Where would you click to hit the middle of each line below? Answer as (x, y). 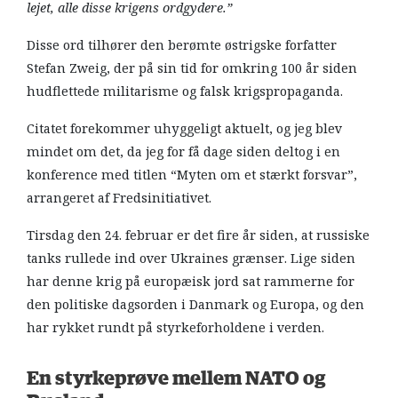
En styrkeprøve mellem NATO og (176, 378)
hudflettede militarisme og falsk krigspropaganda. (187, 91)
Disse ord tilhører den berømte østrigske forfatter (182, 45)
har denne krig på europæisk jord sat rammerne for (191, 281)
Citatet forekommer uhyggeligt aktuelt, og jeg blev (184, 128)
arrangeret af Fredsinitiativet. (121, 198)
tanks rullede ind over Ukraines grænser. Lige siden (191, 258)
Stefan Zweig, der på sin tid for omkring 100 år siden (192, 68)
